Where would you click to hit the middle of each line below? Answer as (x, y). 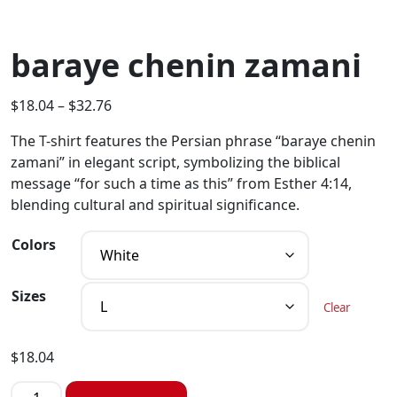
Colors (34, 245)
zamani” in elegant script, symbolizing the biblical (175, 162)
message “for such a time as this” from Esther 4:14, (181, 183)
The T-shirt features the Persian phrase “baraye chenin (193, 141)
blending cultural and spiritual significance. (155, 205)
